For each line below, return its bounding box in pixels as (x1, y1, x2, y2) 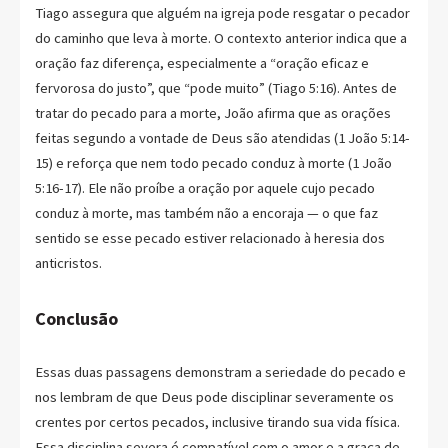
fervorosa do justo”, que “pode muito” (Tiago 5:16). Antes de (35, 79, 397, 98)
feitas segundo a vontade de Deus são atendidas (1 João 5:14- (35, 129, 410, 148)
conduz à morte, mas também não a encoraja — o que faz (35, 204, 378, 223)
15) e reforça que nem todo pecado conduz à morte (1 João (35, 154, 392, 173)
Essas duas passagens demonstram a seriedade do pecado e (35, 362, 406, 381)
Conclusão (35, 306, 118, 330)
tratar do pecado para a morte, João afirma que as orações (35, 104, 391, 123)
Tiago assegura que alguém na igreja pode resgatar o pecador (35, 4, 410, 23)
